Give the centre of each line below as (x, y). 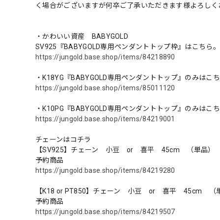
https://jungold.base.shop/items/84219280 (105, 170)
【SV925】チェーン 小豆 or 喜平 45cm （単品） (125, 150)
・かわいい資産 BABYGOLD (82, 36)
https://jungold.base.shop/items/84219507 (105, 211)
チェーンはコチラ (63, 139)
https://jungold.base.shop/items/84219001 (105, 119)
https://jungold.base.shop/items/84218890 (105, 57)
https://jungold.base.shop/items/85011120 (105, 88)
